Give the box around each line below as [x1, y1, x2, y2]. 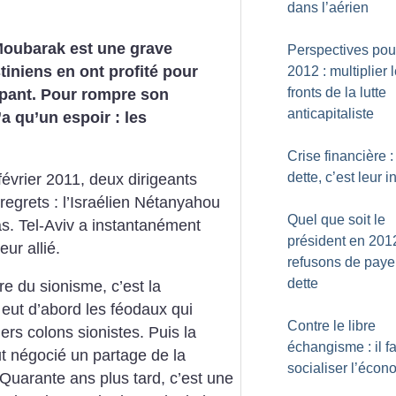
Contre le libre [287, 318, 376, 333]
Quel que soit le [287, 212, 385, 227]
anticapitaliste [287, 106, 374, 121]
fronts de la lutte [287, 85, 386, 100]
